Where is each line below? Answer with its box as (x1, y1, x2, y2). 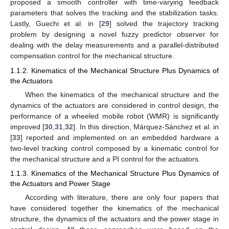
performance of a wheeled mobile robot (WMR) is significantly (10, 111, 219, 120)
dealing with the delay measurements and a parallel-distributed (10, 41, 219, 50)
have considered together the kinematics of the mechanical (10, 203, 219, 212)
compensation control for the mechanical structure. (10, 52, 174, 60)
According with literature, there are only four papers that (25, 193, 219, 201)
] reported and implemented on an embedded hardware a (20, 133, 219, 142)
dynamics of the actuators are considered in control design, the (10, 101, 219, 109)
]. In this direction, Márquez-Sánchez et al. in (73, 122, 219, 131)
